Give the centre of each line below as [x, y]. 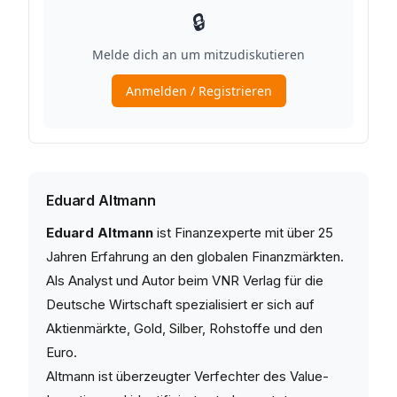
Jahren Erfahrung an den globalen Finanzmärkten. [195, 256]
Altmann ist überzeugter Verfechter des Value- [187, 376]
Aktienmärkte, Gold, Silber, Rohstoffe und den [184, 328]
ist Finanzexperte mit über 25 [243, 232]
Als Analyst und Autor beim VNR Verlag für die [185, 280]
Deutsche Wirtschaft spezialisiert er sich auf [180, 304]
